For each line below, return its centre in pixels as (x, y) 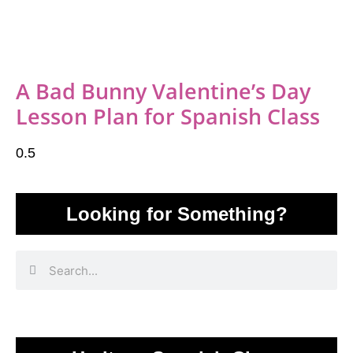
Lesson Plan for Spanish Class (168, 116)
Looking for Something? (176, 214)
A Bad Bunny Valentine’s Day (163, 91)
